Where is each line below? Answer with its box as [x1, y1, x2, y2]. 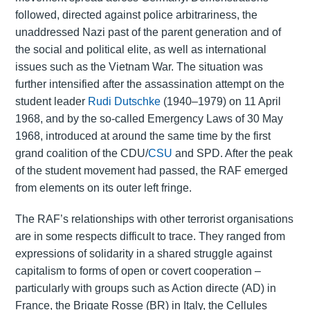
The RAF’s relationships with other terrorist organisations [15, 213, 293, 226]
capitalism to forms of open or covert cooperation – [15, 265, 261, 277]
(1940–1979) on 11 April [160, 95, 281, 108]
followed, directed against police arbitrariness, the [15, 9, 257, 21]
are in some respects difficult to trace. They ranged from [15, 230, 285, 243]
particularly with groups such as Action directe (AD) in [15, 282, 276, 295]
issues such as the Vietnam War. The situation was [15, 61, 263, 73]
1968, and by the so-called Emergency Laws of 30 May [15, 113, 283, 125]
